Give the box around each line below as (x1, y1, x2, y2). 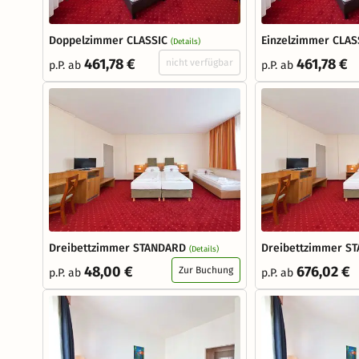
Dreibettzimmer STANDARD (49, 240, 186, 255)
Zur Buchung (179, 264, 233, 276)
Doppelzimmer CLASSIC (49, 33, 167, 47)
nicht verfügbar (166, 56, 233, 68)
